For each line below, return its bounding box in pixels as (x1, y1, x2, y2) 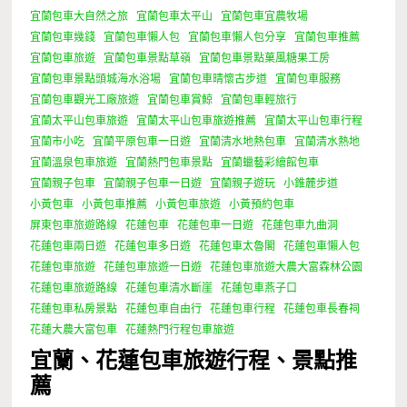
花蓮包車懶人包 (283, 240, 361, 253)
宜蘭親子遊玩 (210, 177, 276, 191)
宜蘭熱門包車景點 (125, 156, 213, 170)
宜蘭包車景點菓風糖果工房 (199, 52, 331, 65)
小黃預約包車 (229, 198, 295, 212)
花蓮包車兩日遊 (30, 240, 107, 253)
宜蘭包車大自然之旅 (30, 10, 129, 24)
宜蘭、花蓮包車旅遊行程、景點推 (30, 342, 358, 375)
